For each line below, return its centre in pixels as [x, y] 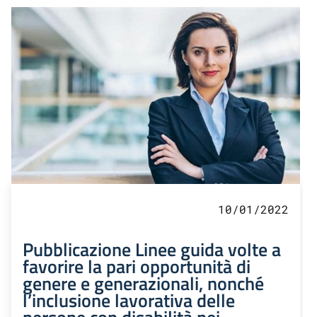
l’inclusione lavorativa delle [129, 300]
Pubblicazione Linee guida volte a [152, 249]
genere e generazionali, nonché [143, 283]
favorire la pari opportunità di [137, 266]
